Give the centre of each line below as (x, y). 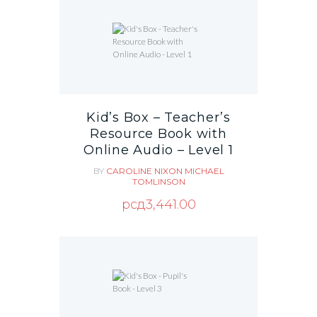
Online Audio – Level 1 (158, 150)
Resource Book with (158, 134)
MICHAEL (204, 171)
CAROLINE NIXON (145, 171)
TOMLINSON (158, 182)
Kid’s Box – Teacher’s (158, 118)
